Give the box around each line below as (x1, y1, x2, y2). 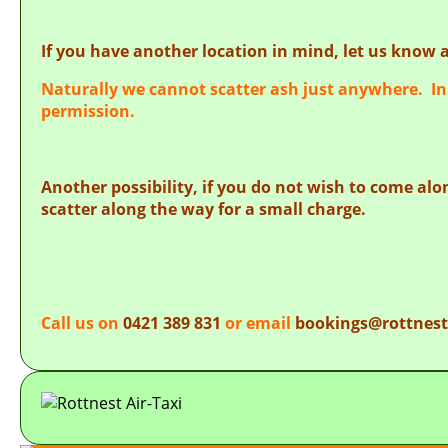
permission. (41, 99, 135, 122)
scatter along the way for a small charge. (41, 197, 374, 220)
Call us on (41, 311, 123, 334)
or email (225, 311, 295, 334)
